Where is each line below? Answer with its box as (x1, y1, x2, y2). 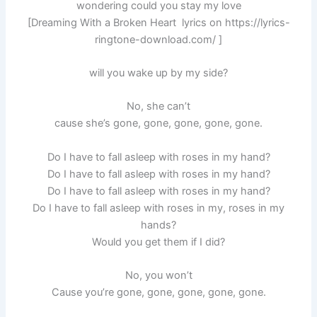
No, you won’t (125, 268, 192, 282)
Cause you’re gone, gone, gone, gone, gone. (51, 285, 266, 299)
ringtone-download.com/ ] (95, 33, 222, 46)
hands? (141, 218, 176, 231)
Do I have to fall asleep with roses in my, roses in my (33, 201, 284, 214)
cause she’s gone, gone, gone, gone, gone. (54, 117, 263, 130)
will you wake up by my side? (89, 66, 228, 79)
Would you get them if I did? (92, 235, 225, 248)
